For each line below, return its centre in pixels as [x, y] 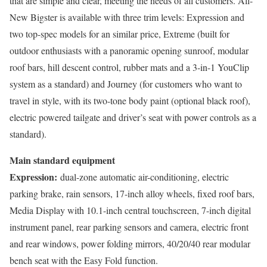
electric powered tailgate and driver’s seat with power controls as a [133, 117]
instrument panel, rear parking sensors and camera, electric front [129, 227]
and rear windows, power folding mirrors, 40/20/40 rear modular [130, 243]
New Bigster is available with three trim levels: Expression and [127, 17]
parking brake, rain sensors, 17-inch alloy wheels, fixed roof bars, [132, 193]
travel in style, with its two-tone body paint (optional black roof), [130, 100]
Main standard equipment [62, 160]
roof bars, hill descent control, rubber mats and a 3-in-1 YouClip [129, 67]
